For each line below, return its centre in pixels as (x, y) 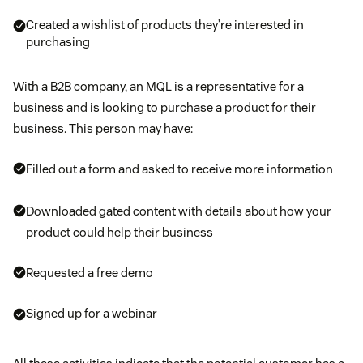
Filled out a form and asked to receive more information (179, 169)
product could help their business (120, 233)
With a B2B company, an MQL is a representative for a (158, 87)
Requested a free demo (90, 273)
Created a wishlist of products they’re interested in (165, 25)
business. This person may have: (103, 129)
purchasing (58, 42)
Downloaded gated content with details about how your (179, 211)
